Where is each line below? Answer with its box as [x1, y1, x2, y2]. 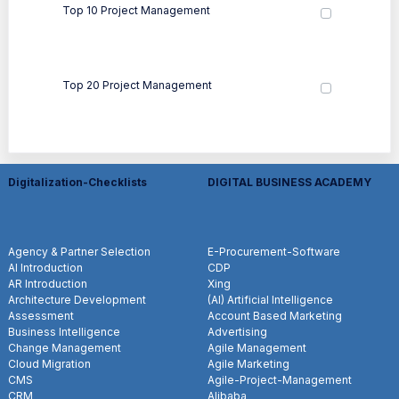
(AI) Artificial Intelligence [208, 292, 333, 306]
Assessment [8, 308, 74, 322]
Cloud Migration [8, 356, 91, 370]
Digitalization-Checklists [8, 175, 147, 189]
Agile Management [208, 340, 306, 354]
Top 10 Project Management [62, 3, 210, 17]
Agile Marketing [208, 356, 289, 370]
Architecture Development [8, 292, 146, 306]
